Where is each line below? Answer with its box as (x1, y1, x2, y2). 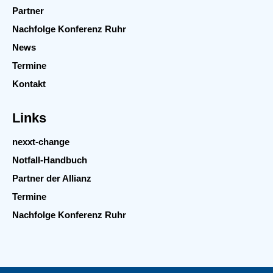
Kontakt (12, 78, 46, 89)
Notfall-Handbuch (12, 154, 87, 165)
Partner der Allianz (12, 172, 91, 183)
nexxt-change (12, 136, 69, 147)
